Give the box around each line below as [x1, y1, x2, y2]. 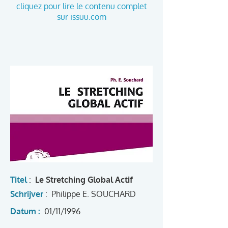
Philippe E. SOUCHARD [51, 189, 136, 199]
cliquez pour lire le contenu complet [16, 1, 147, 11]
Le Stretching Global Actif [35, 175, 133, 185]
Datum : [10, 206, 42, 216]
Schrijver [10, 189, 43, 199]
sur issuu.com [56, 12, 106, 22]
